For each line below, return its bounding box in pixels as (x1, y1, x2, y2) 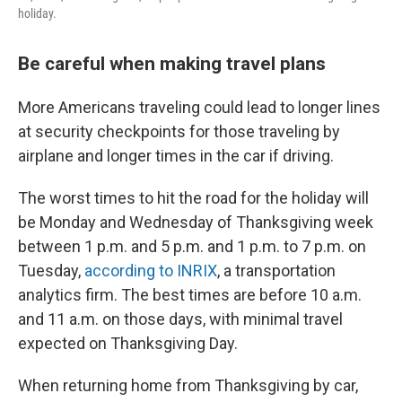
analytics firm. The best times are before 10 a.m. (18, 285, 362, 304)
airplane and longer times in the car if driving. (18, 146, 334, 165)
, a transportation (217, 261, 336, 280)
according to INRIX (84, 261, 217, 280)
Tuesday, (18, 261, 84, 280)
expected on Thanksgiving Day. (18, 334, 238, 353)
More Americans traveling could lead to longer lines (18, 98, 380, 117)
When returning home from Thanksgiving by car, (18, 376, 358, 395)
